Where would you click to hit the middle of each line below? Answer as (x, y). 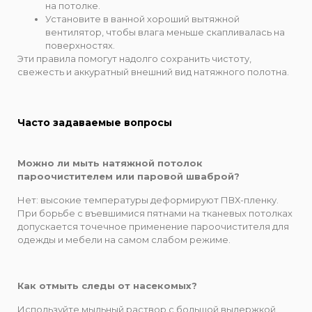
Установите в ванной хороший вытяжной (142, 18)
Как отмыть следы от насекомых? (107, 286)
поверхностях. (80, 45)
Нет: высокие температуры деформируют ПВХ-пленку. (148, 200)
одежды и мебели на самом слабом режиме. (124, 239)
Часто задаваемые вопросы (95, 123)
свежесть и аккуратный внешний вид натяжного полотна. (153, 71)
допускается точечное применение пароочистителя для (153, 226)
